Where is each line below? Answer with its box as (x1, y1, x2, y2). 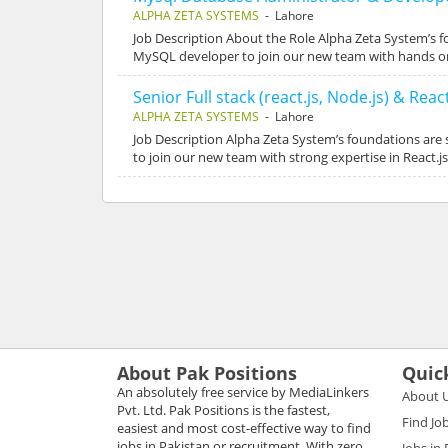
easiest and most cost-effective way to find (117, 418, 371, 437)
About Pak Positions (117, 360, 297, 385)
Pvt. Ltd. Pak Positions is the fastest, (117, 400, 330, 419)
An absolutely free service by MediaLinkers (117, 382, 369, 401)
